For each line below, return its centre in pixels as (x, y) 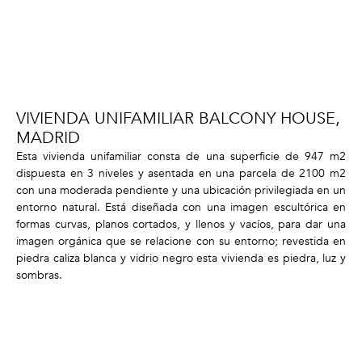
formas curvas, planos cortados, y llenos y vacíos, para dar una (181, 224)
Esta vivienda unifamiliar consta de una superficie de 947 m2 (181, 156)
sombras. (39, 275)
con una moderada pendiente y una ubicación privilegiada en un (181, 190)
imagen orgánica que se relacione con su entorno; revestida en (181, 241)
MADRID (48, 137)
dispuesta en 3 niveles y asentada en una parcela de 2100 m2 (181, 173)
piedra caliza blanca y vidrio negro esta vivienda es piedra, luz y (181, 258)
